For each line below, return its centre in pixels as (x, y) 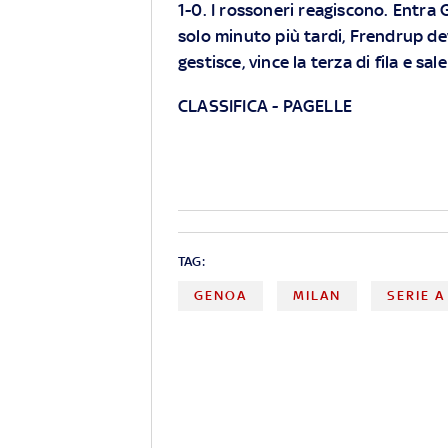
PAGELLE (317, 105)
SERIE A (416, 295)
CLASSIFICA (223, 105)
